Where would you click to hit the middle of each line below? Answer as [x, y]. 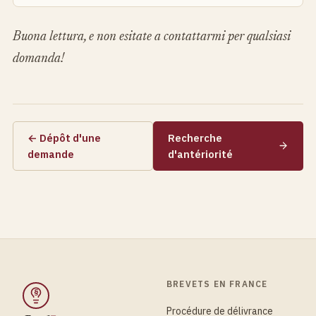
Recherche [195, 138]
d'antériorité [200, 154]
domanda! [38, 59]
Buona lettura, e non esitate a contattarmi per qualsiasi [152, 37]
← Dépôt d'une [64, 138]
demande [51, 154]
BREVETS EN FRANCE [217, 284]
